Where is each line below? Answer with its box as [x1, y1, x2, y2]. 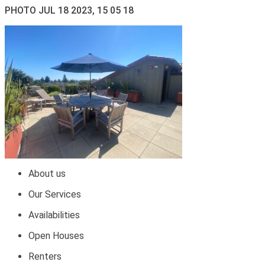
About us [28, 168, 66, 179]
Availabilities [28, 209, 80, 221]
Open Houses [28, 230, 84, 241]
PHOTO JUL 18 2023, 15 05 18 [5, 5, 134, 16]
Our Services [28, 189, 81, 200]
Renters [28, 251, 62, 262]
